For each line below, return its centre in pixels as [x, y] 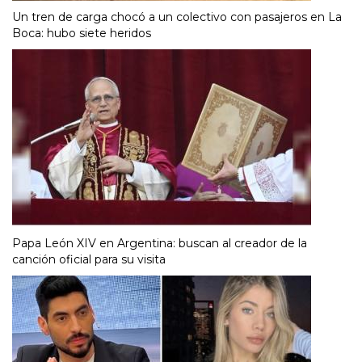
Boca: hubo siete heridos [82, 34]
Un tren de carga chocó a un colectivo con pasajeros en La [177, 17]
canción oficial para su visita [89, 260]
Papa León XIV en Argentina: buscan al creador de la [160, 244]
